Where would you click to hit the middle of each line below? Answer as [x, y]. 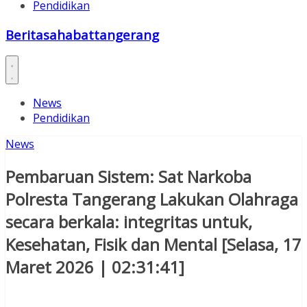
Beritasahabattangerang [82, 34]
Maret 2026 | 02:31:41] [95, 267]
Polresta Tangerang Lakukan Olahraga [152, 199]
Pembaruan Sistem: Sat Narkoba [128, 177]
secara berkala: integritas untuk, [129, 222]
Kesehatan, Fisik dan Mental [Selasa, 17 [153, 245]
